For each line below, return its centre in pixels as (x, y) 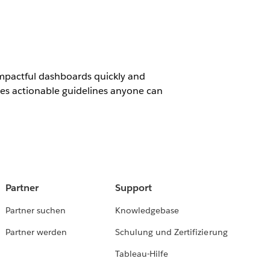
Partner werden (36, 232)
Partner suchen (35, 211)
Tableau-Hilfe (142, 254)
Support (134, 188)
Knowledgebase (147, 211)
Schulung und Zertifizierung (171, 232)
